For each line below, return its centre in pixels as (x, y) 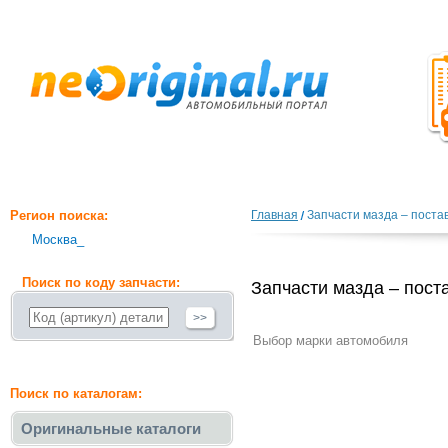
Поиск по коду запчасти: (101, 282)
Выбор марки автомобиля (330, 340)
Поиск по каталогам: (76, 393)
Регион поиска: (59, 215)
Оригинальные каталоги (111, 428)
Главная (274, 215)
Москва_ (58, 239)
